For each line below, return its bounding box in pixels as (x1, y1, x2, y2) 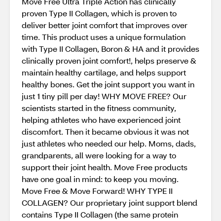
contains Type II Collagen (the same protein (22, 209, 178, 220)
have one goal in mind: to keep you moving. (22, 174, 179, 184)
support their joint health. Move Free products (22, 162, 187, 172)
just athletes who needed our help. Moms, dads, (22, 138, 196, 148)
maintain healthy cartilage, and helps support (22, 67, 186, 77)
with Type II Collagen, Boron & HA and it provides (22, 43, 199, 54)
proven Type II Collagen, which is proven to (22, 8, 177, 18)
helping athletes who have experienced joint (22, 114, 181, 125)
